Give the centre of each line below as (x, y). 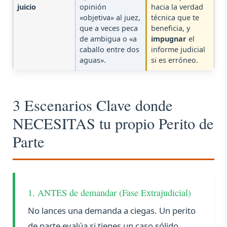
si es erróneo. (175, 60)
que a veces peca (109, 28)
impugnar (169, 39)
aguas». (93, 60)
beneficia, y (171, 28)
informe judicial (178, 50)
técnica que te (175, 18)
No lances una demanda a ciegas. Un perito (112, 211)
